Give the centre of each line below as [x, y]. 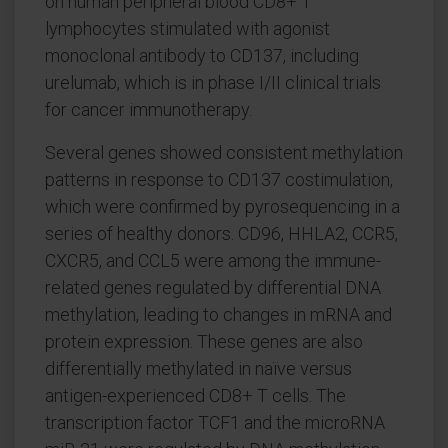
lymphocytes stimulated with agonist [187, 28]
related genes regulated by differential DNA [213, 287]
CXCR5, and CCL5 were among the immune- [213, 260]
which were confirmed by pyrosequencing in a [222, 206]
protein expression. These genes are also [204, 341]
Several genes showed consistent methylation [224, 152]
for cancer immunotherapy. [148, 109]
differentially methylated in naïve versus [198, 368]
